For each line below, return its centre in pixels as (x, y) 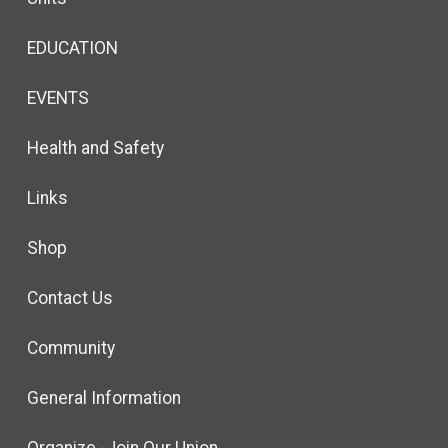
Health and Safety (95, 147)
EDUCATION (72, 47)
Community (70, 347)
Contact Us (69, 297)
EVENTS (57, 97)
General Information (103, 397)
